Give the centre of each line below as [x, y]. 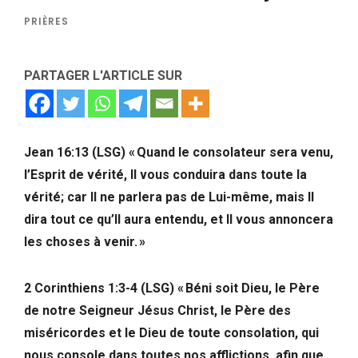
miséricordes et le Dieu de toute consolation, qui [171, 332]
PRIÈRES [46, 21]
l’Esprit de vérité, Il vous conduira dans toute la [165, 174]
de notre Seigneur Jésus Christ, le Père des [157, 310]
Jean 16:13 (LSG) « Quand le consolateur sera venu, [179, 152]
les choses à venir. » [85, 241]
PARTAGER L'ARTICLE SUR [103, 75]
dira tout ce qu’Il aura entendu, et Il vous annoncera [179, 219]
